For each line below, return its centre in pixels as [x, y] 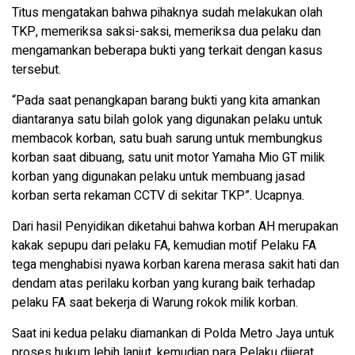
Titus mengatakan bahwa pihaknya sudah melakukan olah [167, 12]
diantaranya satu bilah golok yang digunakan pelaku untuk [167, 119]
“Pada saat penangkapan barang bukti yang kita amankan [166, 100]
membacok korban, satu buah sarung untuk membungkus [167, 138]
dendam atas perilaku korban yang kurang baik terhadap [164, 283]
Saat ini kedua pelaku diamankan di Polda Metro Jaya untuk [173, 333]
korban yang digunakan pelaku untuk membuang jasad [158, 176]
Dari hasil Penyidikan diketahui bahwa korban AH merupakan [175, 226]
